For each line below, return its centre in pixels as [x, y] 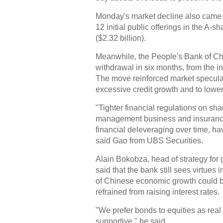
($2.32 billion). [121, 38]
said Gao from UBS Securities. [149, 141]
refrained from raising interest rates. [158, 192]
